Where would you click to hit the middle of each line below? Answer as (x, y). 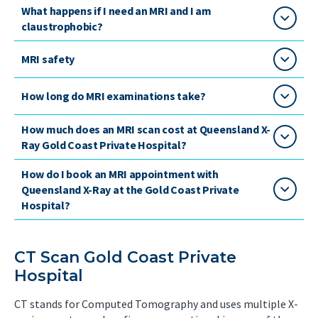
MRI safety (48, 59)
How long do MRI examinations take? (114, 96)
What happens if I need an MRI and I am (116, 10)
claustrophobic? (62, 26)
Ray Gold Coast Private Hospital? (104, 144)
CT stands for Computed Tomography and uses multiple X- (156, 303)
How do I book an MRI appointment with (120, 174)
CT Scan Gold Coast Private (125, 257)
